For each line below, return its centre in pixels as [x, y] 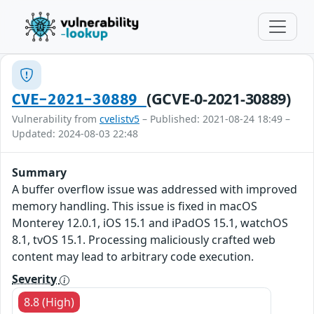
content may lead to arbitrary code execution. [133, 257]
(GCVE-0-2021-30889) [218, 98]
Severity [36, 279]
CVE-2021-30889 [79, 100]
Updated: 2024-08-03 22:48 [75, 134]
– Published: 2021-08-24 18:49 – [215, 119]
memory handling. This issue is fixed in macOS [135, 206]
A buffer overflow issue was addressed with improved [155, 189]
